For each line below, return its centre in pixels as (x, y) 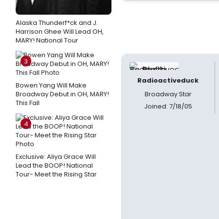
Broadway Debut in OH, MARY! (62, 94)
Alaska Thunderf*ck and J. (57, 23)
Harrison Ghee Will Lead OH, (60, 32)
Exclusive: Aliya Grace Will (56, 157)
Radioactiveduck (168, 80)
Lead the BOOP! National (54, 165)
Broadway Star (168, 94)
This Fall (28, 103)
